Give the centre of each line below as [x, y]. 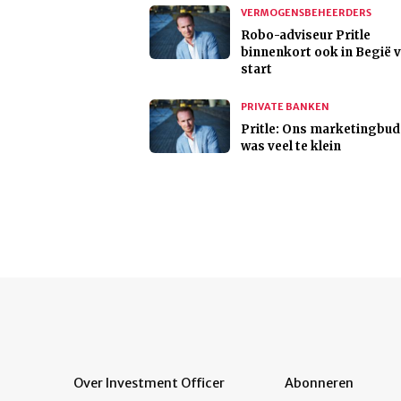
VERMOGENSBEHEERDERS [306, 13]
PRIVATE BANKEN [285, 107]
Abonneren [319, 384]
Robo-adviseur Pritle [306, 36]
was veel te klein [291, 147]
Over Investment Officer [149, 384]
